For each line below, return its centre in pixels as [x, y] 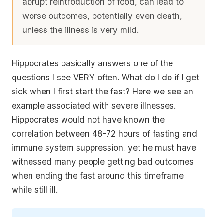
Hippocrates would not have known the [88, 120]
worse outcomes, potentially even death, [102, 16]
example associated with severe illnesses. [94, 106]
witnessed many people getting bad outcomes [103, 162]
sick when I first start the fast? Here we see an [102, 92]
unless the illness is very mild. [81, 30]
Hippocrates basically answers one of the [92, 63]
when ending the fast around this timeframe [98, 176]
